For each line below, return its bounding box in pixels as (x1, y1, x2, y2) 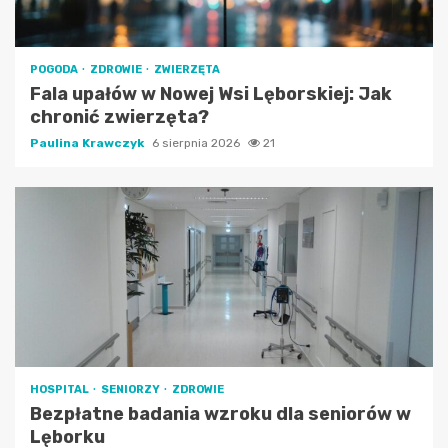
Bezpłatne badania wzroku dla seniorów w (30, 402, 411, 425)
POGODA (30, 62, 80, 76)
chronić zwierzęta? (30, 105, 209, 128)
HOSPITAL (30, 382, 91, 396)
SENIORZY (101, 382, 162, 396)
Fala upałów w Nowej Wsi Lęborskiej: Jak (30, 82, 392, 105)
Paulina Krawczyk (30, 135, 147, 150)
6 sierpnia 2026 (152, 135, 243, 150)
